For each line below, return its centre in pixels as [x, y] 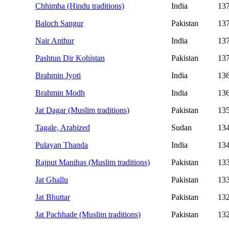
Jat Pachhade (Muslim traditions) [88, 215]
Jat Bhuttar [53, 197]
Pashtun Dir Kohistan [70, 58]
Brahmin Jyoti [58, 76]
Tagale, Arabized [63, 128]
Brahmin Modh [60, 93]
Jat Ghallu [52, 180]
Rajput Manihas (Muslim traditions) [93, 163]
